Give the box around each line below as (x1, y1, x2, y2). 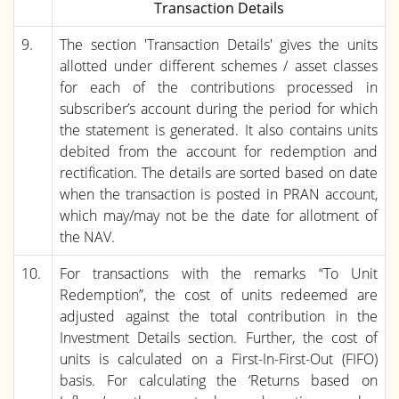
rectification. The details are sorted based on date (60, 162, 378, 183)
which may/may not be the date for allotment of (60, 205, 378, 225)
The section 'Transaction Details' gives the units (60, 34, 378, 54)
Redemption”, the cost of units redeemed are (60, 284, 378, 305)
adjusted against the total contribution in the (60, 305, 378, 326)
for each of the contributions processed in (60, 77, 378, 97)
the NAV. (60, 226, 115, 247)
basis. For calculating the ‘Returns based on (60, 370, 378, 390)
